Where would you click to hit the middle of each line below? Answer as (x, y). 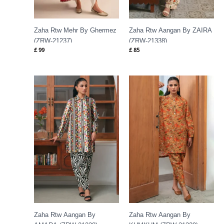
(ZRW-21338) (148, 40)
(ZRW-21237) (53, 40)
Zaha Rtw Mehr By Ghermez (75, 30)
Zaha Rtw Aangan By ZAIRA (170, 30)
